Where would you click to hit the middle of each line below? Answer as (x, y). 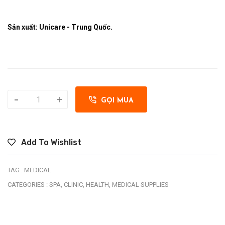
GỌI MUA (115, 101)
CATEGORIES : (28, 185)
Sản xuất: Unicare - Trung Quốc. (60, 27)
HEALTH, (98, 185)
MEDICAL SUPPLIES (140, 185)
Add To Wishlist (50, 142)
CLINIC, (74, 185)
